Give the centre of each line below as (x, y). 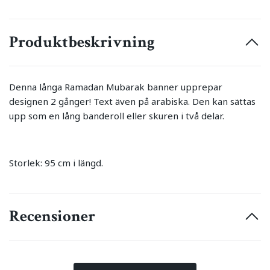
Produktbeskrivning (82, 42)
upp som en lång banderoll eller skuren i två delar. (117, 116)
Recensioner (52, 216)
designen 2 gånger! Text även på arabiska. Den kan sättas (132, 102)
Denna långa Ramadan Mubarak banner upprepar (116, 87)
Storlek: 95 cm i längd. (56, 163)
